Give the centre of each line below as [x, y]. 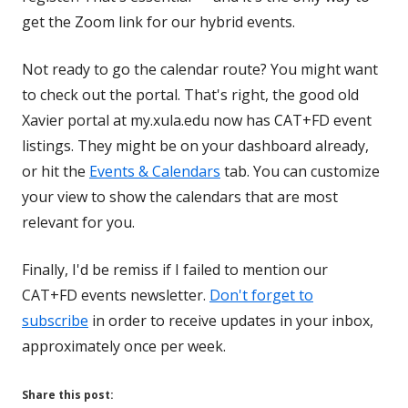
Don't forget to [261, 295]
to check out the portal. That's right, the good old [190, 95]
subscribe [55, 321]
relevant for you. [78, 222]
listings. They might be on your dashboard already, [195, 146]
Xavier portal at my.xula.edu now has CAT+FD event [197, 120]
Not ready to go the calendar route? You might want [200, 69]
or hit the [56, 171]
